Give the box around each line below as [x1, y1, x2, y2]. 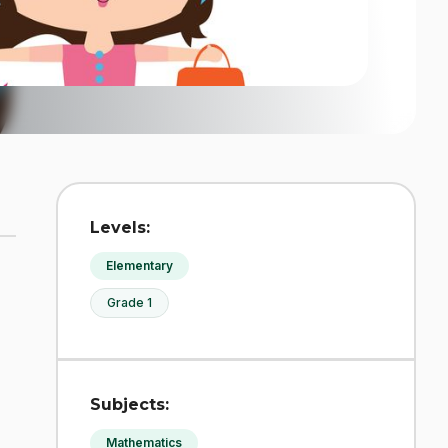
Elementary [106, 257, 173, 273]
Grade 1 [107, 294, 152, 310]
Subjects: [90, 394, 169, 414]
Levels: [90, 217, 150, 237]
